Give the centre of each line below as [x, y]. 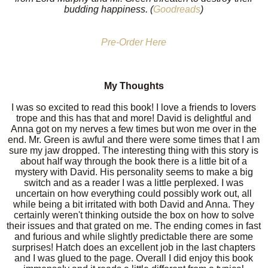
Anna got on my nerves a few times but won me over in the [134, 129]
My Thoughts [134, 86]
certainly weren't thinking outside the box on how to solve [134, 215]
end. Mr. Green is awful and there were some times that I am [134, 139]
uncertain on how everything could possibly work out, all [134, 193]
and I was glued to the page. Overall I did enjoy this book [134, 258]
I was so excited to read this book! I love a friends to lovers [134, 107]
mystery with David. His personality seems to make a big [134, 172]
